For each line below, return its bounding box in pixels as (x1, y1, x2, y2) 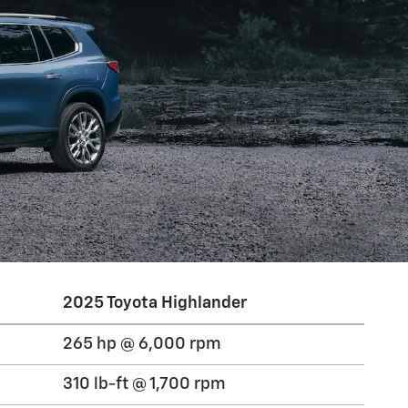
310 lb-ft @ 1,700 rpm (63, 376, 226, 393)
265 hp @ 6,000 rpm (63, 336, 221, 352)
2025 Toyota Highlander (63, 295, 247, 311)
